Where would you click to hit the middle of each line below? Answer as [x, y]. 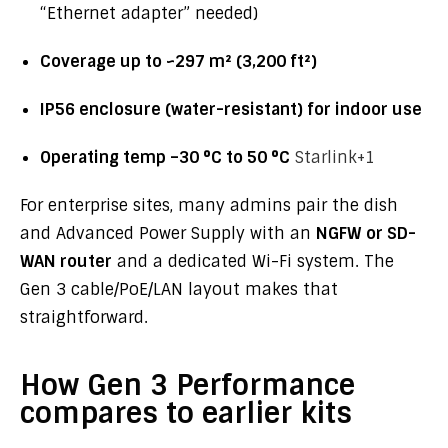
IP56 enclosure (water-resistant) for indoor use [231, 109]
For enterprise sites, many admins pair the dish [209, 205]
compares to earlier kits [186, 413]
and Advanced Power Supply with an [168, 233]
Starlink [326, 157]
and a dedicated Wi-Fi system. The [253, 261]
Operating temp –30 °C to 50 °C [165, 157]
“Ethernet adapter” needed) [149, 13]
